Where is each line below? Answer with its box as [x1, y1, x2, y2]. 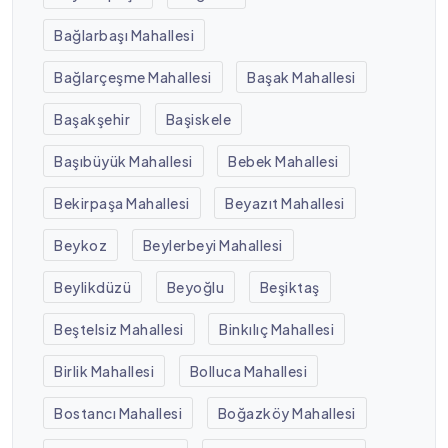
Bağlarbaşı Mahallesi [54, 25, 195, 44]
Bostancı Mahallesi [54, 403, 183, 422]
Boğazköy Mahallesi [217, 403, 356, 422]
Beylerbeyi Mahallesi [142, 235, 283, 254]
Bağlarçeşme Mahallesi [54, 67, 212, 86]
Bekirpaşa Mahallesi [54, 193, 190, 212]
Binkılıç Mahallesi [219, 319, 335, 338]
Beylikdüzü [54, 277, 132, 296]
